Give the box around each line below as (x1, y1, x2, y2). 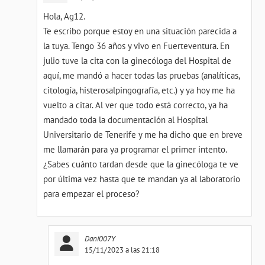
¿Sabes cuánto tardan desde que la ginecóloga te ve (43, 159, 238, 170)
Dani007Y (85, 233, 116, 244)
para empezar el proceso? (43, 188, 140, 199)
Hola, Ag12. (43, 11, 85, 22)
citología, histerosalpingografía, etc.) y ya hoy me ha (43, 85, 235, 96)
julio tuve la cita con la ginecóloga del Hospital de (43, 55, 231, 66)
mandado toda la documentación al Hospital (43, 114, 208, 125)
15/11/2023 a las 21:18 (85, 244, 160, 255)
